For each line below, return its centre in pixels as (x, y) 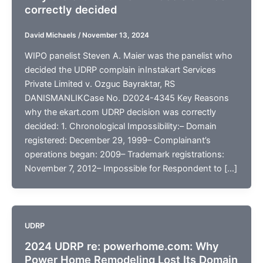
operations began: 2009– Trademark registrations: (124, 155)
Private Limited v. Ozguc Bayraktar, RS (100, 84)
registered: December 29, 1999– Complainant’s (117, 141)
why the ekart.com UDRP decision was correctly (120, 112)
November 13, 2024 (115, 36)
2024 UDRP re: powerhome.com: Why (122, 246)
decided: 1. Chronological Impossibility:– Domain (120, 127)
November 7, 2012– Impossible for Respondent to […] (131, 169)
